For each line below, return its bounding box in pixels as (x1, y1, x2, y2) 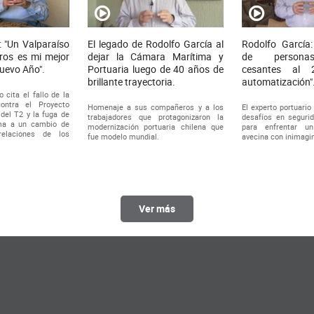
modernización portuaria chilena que (87, 121, 224, 132)
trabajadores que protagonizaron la (87, 111, 224, 123)
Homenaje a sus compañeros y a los (87, 102, 224, 113)
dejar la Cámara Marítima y (87, 50, 224, 64)
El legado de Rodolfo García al (87, 37, 224, 51)
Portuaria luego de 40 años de (87, 62, 224, 76)
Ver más (139, 202, 175, 216)
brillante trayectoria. (87, 75, 175, 89)
